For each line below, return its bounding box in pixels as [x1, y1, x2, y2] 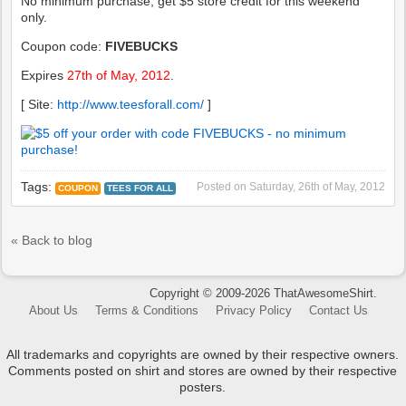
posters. [179, 380, 227, 394]
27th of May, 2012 [67, 68, 171, 82]
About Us [29, 304, 79, 317]
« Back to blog [11, 233, 93, 247]
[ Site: [21, 97, 58, 111]
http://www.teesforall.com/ [57, 97, 205, 111]
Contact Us [309, 304, 369, 317]
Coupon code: [21, 39, 106, 53]
